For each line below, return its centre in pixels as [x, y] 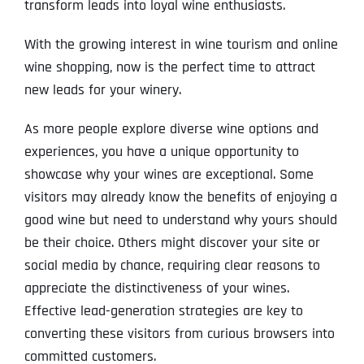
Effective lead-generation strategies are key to [163, 311]
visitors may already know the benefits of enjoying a [180, 197]
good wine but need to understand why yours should [180, 220]
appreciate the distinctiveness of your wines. [156, 288]
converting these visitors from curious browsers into [179, 334]
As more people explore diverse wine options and [171, 129]
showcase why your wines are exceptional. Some [169, 175]
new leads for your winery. [102, 90]
